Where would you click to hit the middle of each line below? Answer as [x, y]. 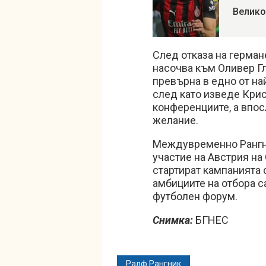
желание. [175, 120]
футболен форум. [195, 196]
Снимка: [173, 220]
